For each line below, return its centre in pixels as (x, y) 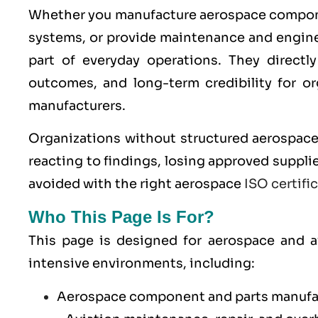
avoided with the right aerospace (136, 183)
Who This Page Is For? (121, 217)
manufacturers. (77, 105)
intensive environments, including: (142, 264)
